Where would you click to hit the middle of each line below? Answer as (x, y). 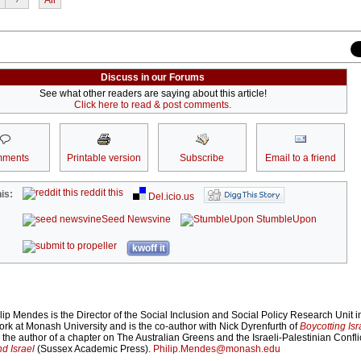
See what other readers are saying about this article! (153, 94)
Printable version (104, 158)
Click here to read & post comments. (153, 105)
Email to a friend (300, 158)
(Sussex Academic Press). (95, 349)
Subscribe (202, 158)
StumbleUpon (286, 220)
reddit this (101, 193)
